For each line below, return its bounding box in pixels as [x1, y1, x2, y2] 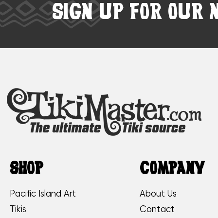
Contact [140, 205, 175, 214]
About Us [140, 189, 177, 199]
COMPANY [140, 162, 205, 178]
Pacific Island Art [10, 189, 76, 199]
